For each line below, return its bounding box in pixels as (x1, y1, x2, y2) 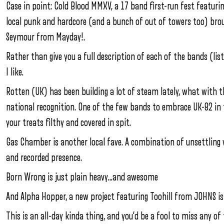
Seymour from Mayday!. (6, 31, 85, 42)
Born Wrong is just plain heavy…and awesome (6, 171, 158, 182)
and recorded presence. (6, 152, 82, 163)
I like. (6, 66, 23, 77)
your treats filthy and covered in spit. (6, 117, 131, 128)
